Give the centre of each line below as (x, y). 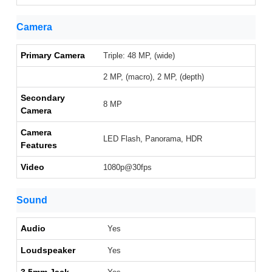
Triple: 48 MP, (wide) (139, 56)
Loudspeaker (48, 250)
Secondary (43, 98)
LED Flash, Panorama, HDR (153, 139)
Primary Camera (53, 56)
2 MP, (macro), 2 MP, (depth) (154, 77)
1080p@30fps (127, 168)
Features (39, 145)
